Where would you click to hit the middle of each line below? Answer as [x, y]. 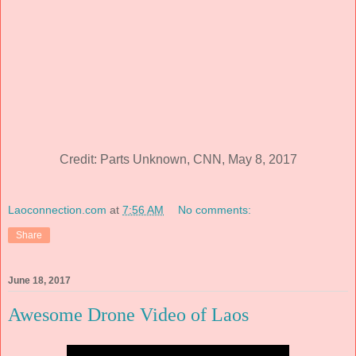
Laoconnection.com [57, 209]
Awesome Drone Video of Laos [128, 314]
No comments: [215, 209]
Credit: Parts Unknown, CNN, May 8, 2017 [178, 160]
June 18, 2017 [39, 280]
